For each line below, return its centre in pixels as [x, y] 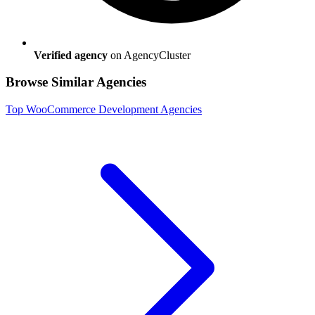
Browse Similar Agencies [76, 82]
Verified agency [71, 55]
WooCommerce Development [92, 109]
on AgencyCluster [150, 55]
